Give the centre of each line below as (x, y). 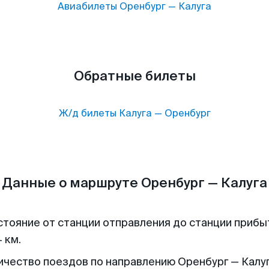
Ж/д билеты (87, 113)
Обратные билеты (134, 76)
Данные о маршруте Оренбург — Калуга (134, 183)
